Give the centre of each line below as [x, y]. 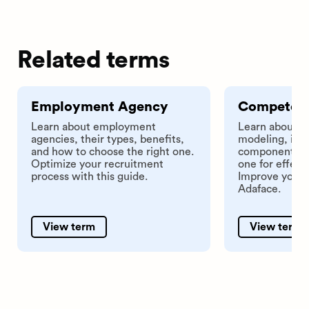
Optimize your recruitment [97, 164]
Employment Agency [100, 107]
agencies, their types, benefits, [108, 139]
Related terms [93, 60]
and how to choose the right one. [112, 151]
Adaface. [259, 189]
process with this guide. [89, 176]
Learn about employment [93, 127]
